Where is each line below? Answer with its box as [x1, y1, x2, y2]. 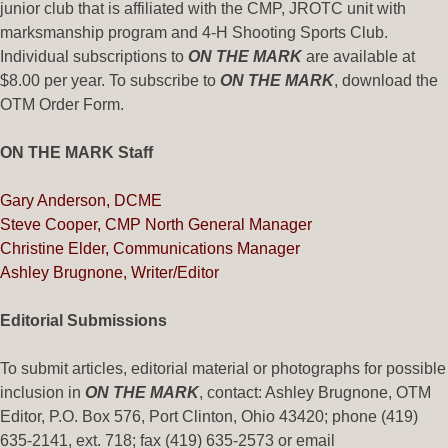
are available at [302, 47, 415, 65]
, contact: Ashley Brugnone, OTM [199, 383, 431, 401]
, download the [334, 71, 438, 89]
